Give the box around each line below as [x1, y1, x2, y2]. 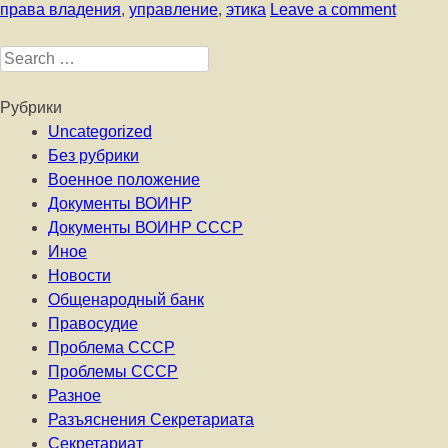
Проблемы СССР [48, 363, 178, 380]
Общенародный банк [48, 291, 204, 308]
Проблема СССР [48, 339, 175, 356]
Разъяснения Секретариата [48, 411, 254, 428]
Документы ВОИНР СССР [48, 219, 243, 236]
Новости [48, 267, 111, 284]
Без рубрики [48, 147, 139, 164]
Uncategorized [48, 123, 152, 140]
